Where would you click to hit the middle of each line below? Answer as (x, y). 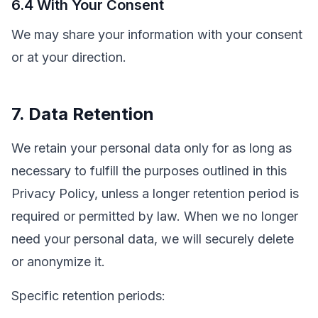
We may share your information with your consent (157, 34)
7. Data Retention (83, 114)
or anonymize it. (58, 262)
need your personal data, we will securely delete (153, 239)
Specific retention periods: (88, 296)
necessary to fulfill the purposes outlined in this (149, 171)
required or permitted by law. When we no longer (155, 216)
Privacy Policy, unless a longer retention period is (155, 193)
